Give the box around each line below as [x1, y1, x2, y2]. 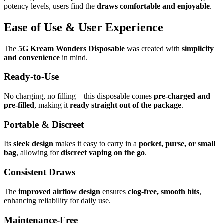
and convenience [4, 53, 60, 62]
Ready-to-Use [4, 71, 59, 82]
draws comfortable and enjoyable [97, 1, 210, 10]
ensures [100, 187, 128, 196]
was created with [125, 44, 182, 53]
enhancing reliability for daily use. [4, 196, 111, 205]
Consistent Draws [4, 167, 75, 178]
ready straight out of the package [70, 100, 181, 109]
